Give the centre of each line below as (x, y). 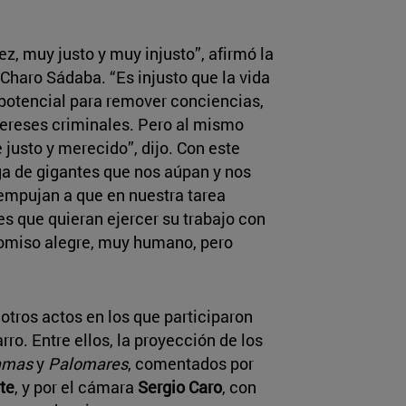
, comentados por (191, 363)
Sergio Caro (180, 387)
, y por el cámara (76, 387)
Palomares (86, 363)
